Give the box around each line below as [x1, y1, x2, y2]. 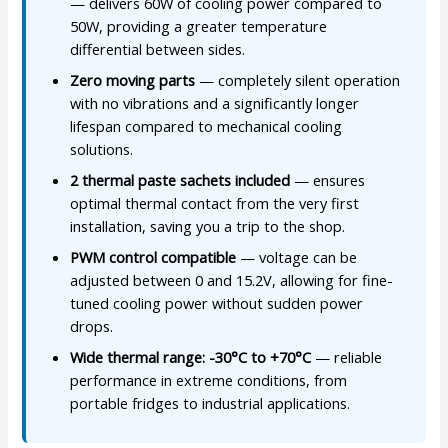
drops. [70, 316, 114, 337]
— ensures [290, 170, 366, 191]
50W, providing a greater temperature [70, 16, 328, 37]
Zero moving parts [70, 70, 196, 91]
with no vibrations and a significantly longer [70, 93, 360, 114]
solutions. [70, 139, 134, 160]
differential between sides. [70, 39, 246, 60]
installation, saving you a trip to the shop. [70, 216, 346, 237]
